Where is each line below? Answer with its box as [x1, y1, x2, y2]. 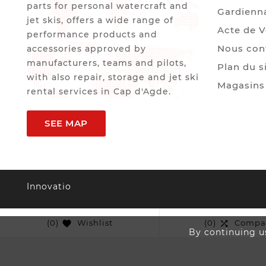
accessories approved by [27, 43, 146, 55]
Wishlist [77, 218, 113, 228]
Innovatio [27, 181, 71, 192]
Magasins [217, 79, 265, 91]
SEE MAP [45, 118, 88, 129]
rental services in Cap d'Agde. [27, 86, 171, 97]
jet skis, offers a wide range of [27, 15, 173, 26]
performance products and [27, 29, 157, 40]
